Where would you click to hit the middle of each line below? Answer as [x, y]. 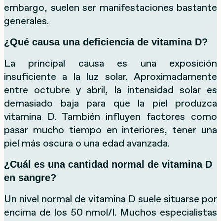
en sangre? [30, 177]
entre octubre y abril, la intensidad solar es [110, 90]
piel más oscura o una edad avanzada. [87, 143]
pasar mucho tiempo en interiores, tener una [110, 129]
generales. [26, 20]
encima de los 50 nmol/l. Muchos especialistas [110, 212]
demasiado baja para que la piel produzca [110, 103]
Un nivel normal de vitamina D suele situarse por [110, 199]
